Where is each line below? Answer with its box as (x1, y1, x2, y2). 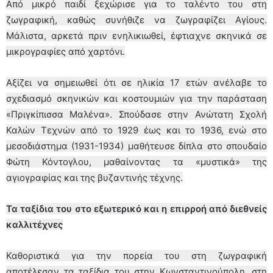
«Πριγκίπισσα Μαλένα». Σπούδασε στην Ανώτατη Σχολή (6, 108, 267, 120)
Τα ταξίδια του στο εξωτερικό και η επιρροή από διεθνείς (6, 202, 267, 214)
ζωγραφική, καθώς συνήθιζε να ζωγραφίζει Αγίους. (6, 13, 267, 26)
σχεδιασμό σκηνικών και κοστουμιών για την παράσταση (6, 92, 267, 104)
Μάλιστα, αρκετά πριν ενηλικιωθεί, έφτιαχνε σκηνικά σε (6, 29, 267, 41)
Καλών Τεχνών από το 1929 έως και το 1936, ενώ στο (6, 124, 267, 136)
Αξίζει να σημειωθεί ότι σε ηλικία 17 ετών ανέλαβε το (6, 76, 267, 88)
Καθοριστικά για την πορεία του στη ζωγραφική (6, 249, 267, 261)
